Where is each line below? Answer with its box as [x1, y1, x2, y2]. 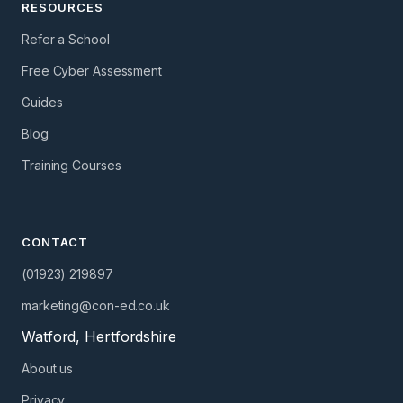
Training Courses [22, 157, 121, 173]
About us [22, 360, 74, 376]
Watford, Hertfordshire [22, 327, 176, 345]
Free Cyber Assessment [22, 62, 162, 78]
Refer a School [22, 31, 110, 47]
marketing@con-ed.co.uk [22, 297, 170, 313]
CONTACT [22, 234, 89, 249]
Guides [22, 94, 63, 110]
